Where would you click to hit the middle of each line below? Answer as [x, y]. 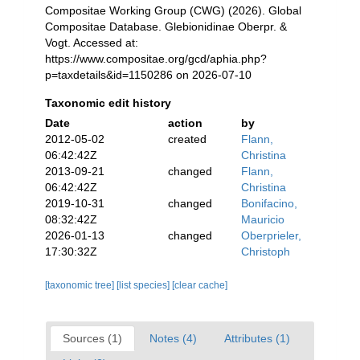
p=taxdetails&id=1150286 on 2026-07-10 [148, 75]
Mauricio [263, 219]
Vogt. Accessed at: [92, 43]
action [185, 123]
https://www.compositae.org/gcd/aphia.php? [156, 59]
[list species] [144, 285]
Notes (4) [173, 338]
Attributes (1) [257, 338]
